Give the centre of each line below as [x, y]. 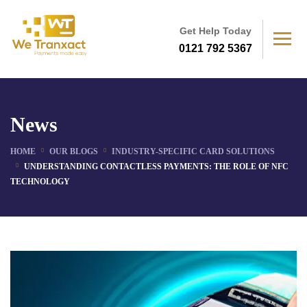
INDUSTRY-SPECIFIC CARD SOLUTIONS [193, 151]
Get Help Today [215, 30]
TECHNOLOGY [40, 182]
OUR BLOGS [74, 151]
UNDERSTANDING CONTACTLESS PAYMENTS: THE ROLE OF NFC [156, 167]
